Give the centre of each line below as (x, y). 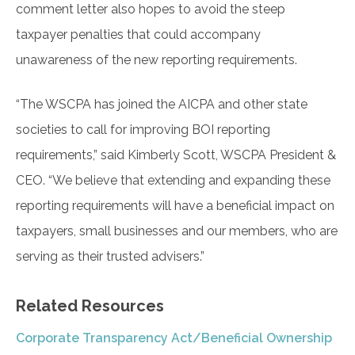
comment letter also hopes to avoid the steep (151, 10)
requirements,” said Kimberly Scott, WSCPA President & (176, 155)
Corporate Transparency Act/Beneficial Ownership (174, 338)
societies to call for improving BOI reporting (143, 130)
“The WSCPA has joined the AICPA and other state (162, 105)
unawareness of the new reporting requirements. (160, 60)
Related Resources (92, 306)
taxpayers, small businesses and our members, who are (177, 231)
